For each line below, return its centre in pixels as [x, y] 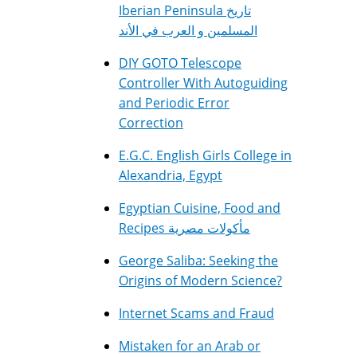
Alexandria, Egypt [171, 175]
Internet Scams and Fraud [196, 313]
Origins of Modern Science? [200, 280]
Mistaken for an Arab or [190, 346]
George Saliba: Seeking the [198, 261]
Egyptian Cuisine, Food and [200, 208]
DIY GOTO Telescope [180, 63]
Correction [151, 123]
